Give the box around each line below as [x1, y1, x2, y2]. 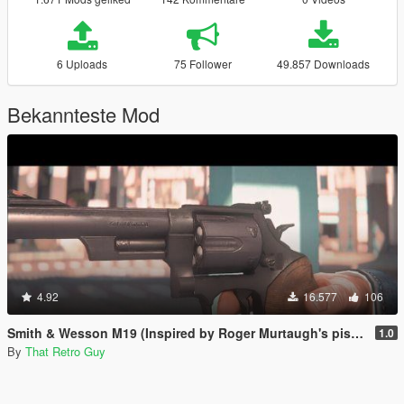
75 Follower [173, 55, 232, 71]
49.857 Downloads [277, 55, 371, 71]
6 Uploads [57, 55, 108, 71]
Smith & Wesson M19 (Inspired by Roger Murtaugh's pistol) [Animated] [7, 323, 351, 342]
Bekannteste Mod [7, 99, 160, 128]
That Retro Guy [25, 342, 106, 360]
